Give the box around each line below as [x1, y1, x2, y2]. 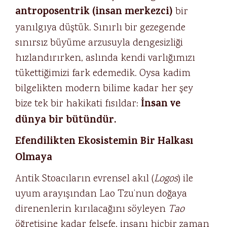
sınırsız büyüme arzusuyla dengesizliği [15, 36, 183, 50]
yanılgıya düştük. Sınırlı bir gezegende [15, 21, 185, 35]
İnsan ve [141, 96, 180, 113]
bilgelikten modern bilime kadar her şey [15, 82, 193, 96]
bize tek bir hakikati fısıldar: [15, 97, 141, 111]
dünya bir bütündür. [15, 112, 117, 129]
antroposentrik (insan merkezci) [15, 4, 173, 21]
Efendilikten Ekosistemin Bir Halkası [15, 134, 193, 150]
